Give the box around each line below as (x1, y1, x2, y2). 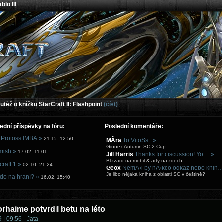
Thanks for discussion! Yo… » (135, 151, 214, 158)
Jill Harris (106, 151, 133, 158)
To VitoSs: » (123, 137, 156, 144)
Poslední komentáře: (105, 123, 163, 130)
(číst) (104, 101, 118, 108)
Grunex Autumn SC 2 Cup (106, 144, 166, 149)
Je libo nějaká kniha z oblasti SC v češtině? (106, 171, 205, 177)
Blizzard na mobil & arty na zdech (106, 158, 182, 163)
